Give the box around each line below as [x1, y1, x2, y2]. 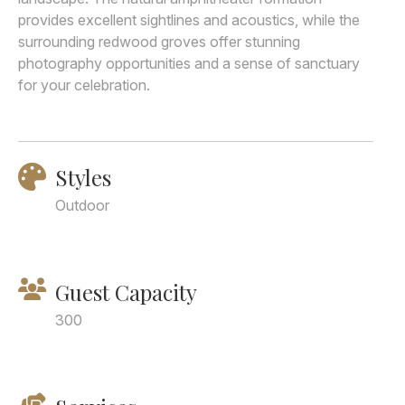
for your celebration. [18, 76, 150, 94]
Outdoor [55, 196, 109, 214]
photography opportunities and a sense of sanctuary [18, 54, 360, 72]
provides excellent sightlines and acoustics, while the [18, 11, 360, 29]
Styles [55, 163, 111, 192]
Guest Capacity [55, 278, 197, 306]
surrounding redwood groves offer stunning [18, 33, 300, 51]
